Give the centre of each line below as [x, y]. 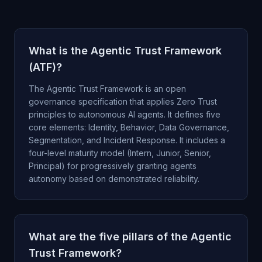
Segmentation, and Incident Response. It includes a [127, 140]
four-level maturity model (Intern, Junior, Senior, [120, 153]
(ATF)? [45, 67]
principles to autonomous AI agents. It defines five [125, 114]
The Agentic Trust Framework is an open [107, 89]
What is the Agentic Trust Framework [125, 51]
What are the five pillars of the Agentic [130, 237]
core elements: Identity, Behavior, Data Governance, [129, 127]
